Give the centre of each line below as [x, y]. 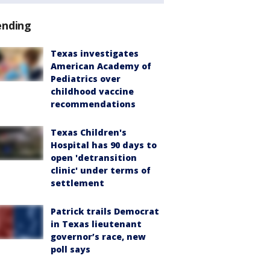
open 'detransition [94, 158]
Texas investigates [95, 54]
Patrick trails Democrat [105, 212]
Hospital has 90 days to [104, 145]
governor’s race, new [98, 237]
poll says [71, 250]
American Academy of [101, 66]
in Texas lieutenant [96, 224]
